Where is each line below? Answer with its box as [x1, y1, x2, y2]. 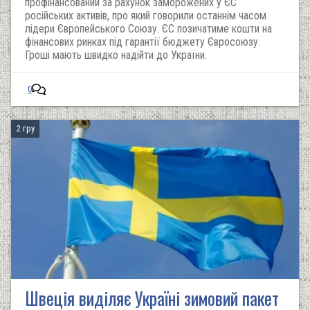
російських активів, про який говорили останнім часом [25, 9, 266, 22]
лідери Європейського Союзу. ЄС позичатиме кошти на [25, 22, 272, 35]
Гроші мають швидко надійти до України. [25, 48, 207, 62]
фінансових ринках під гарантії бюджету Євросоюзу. [25, 35, 260, 48]
